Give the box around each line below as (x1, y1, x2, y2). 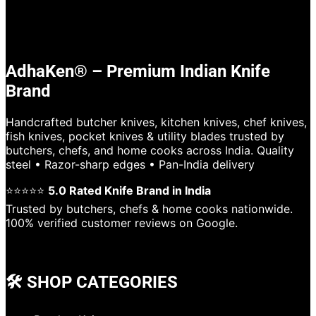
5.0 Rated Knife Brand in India (48, 183, 211, 198)
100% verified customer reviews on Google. (6, 216, 238, 231)
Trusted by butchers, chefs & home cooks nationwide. (6, 202, 293, 217)
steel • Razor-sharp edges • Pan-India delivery (6, 157, 255, 172)
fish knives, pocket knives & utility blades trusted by (6, 129, 284, 144)
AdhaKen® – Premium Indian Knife (6, 61, 270, 82)
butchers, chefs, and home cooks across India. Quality (6, 143, 294, 158)
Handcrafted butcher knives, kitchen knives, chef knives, (6, 115, 307, 130)
